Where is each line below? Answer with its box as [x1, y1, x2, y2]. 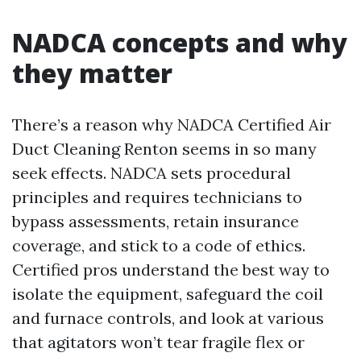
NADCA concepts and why [12, 25, 347, 60]
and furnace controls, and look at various [12, 308, 324, 329]
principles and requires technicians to [12, 187, 302, 208]
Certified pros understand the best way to [12, 259, 330, 280]
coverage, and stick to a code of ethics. [12, 235, 305, 256]
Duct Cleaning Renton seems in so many [12, 139, 317, 160]
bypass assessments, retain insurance [12, 211, 299, 232]
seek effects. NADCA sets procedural [12, 163, 291, 184]
